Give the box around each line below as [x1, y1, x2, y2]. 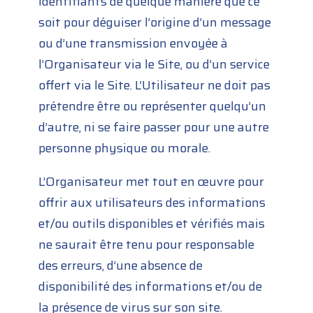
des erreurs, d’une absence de [38, 256, 203, 276]
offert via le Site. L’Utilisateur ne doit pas [38, 75, 271, 96]
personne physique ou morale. [38, 138, 211, 159]
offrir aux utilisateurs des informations [38, 193, 266, 213]
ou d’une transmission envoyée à [38, 34, 228, 54]
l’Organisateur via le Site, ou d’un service [38, 54, 270, 75]
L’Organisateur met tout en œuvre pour [38, 172, 265, 192]
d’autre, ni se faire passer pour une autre [38, 117, 270, 138]
